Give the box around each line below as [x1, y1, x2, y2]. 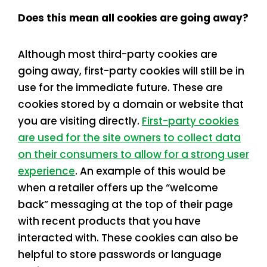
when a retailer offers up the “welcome [18, 181, 218, 195]
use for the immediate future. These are [18, 80, 223, 95]
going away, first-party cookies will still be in [18, 64, 244, 79]
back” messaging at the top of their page [18, 197, 233, 212]
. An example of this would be [75, 164, 226, 179]
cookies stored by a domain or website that [18, 97, 244, 112]
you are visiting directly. [18, 114, 142, 129]
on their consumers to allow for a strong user [18, 147, 249, 162]
